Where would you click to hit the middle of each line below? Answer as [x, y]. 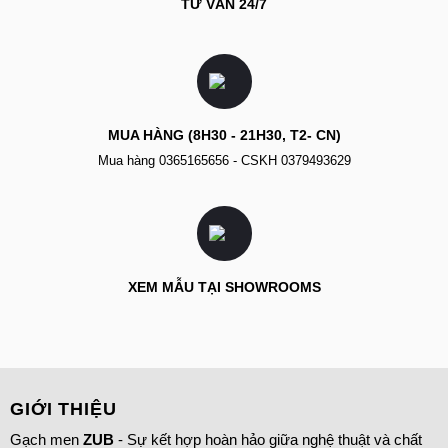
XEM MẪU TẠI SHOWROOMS [224, 286]
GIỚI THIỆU [63, 408]
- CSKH [254, 161]
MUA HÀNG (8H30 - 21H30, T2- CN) [224, 135]
